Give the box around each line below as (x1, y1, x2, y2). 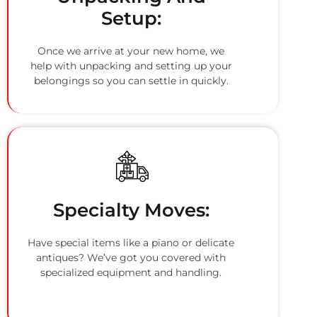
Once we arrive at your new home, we (38, 45, 225, 58)
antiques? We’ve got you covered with (36, 251, 226, 265)
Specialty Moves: (52, 199, 209, 222)
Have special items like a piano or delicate (28, 236, 235, 250)
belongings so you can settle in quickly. (33, 74, 229, 88)
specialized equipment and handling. (40, 266, 222, 279)
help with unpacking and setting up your (30, 59, 232, 73)
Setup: (100, 7, 161, 30)
